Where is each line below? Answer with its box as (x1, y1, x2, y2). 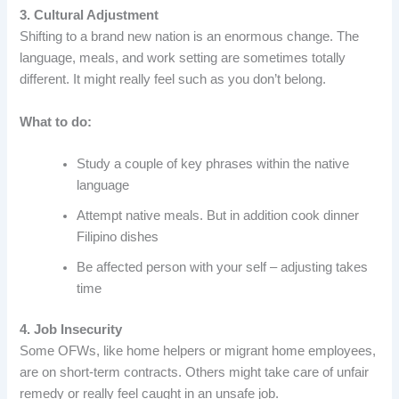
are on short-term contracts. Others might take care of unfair (20, 364, 370, 379)
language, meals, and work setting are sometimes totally (20, 51, 346, 66)
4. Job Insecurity (20, 322, 123, 337)
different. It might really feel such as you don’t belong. (20, 72, 327, 87)
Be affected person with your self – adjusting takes (77, 259, 369, 274)
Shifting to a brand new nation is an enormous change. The (20, 29, 360, 45)
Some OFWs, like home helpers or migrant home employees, (20, 343, 377, 358)
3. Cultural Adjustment (20, 8, 159, 23)
